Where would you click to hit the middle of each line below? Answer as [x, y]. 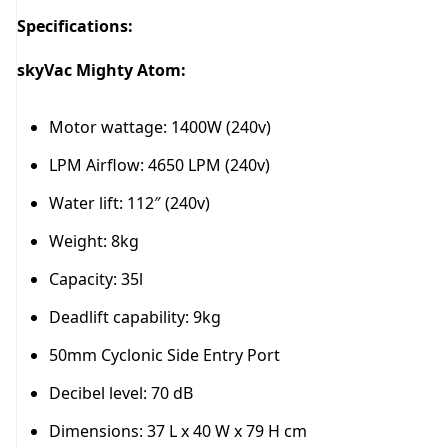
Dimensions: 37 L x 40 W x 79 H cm [178, 430]
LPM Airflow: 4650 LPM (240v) [159, 164]
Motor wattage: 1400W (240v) [164, 126]
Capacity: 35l [96, 278]
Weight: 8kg [94, 240]
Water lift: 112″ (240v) [133, 202]
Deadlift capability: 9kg [135, 316]
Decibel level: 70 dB [121, 392]
